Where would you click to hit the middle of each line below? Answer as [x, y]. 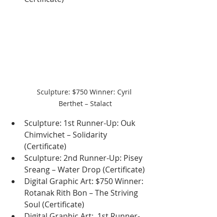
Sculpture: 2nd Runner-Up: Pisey [84, 158]
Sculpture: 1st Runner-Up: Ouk [81, 123]
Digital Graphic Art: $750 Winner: [85, 181]
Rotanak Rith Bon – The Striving [82, 193]
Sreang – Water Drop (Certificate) [85, 170]
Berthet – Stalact [85, 104]
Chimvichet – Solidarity [67, 135]
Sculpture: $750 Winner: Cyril [85, 92]
